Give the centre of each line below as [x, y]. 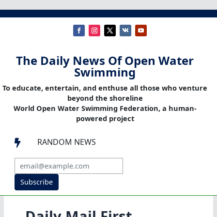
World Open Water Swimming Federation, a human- [105, 108]
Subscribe [36, 182]
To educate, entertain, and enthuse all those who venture [105, 88]
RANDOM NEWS [67, 142]
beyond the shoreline [105, 98]
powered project [105, 118]
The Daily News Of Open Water [105, 61]
